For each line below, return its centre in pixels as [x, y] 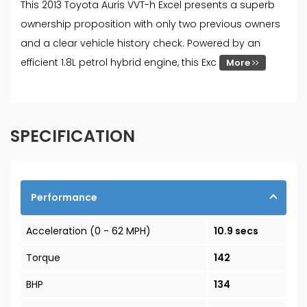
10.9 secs [236, 231]
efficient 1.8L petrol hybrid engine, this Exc [120, 63]
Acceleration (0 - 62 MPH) [88, 231]
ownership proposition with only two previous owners [150, 24]
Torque [43, 258]
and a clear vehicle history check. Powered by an [140, 44]
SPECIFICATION [73, 136]
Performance [64, 198]
